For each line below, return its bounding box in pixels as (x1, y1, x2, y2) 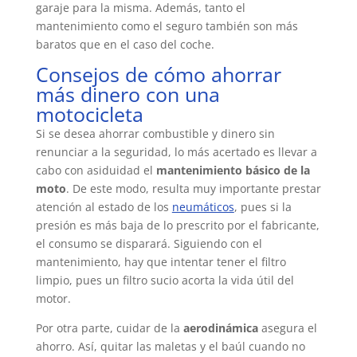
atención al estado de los (35, 199, 172, 215)
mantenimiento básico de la (155, 163, 310, 178)
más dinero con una (35, 80, 220, 108)
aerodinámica (179, 320, 258, 336)
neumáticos (171, 199, 234, 215)
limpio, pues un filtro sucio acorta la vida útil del (35, 273, 294, 288)
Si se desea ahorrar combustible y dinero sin (35, 126, 275, 142)
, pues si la (233, 199, 292, 215)
